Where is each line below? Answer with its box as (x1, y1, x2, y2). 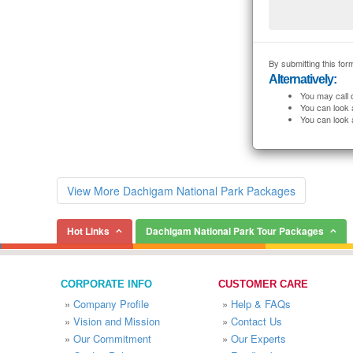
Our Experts (231, 331, 286, 346)
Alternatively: (268, 72, 336, 86)
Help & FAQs (231, 296, 291, 311)
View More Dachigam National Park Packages (67, 183, 295, 199)
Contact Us (231, 314, 282, 329)
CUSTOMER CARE (218, 278, 308, 290)
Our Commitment (73, 331, 151, 346)
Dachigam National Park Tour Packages (146, 224, 324, 238)
